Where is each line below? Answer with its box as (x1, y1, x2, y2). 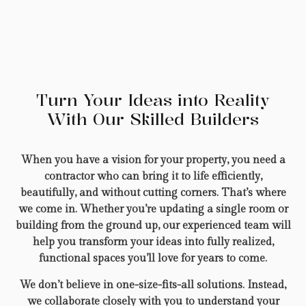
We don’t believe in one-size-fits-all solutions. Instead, (20, 279, 286, 292)
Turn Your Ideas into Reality (36, 89, 270, 111)
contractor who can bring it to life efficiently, (44, 170, 262, 184)
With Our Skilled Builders (47, 108, 259, 130)
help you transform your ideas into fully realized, (32, 236, 274, 249)
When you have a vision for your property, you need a (20, 154, 286, 167)
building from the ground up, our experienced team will (15, 219, 291, 233)
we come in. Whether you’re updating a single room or (18, 203, 288, 217)
